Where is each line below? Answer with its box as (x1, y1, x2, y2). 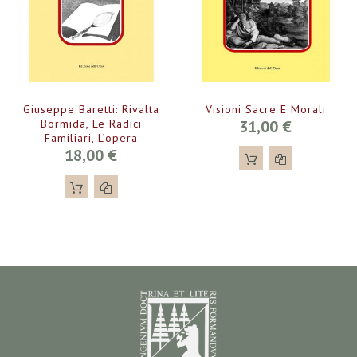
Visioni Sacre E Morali (205, 102, 326, 117)
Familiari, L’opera (44, 131, 138, 146)
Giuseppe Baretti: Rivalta (22, 102, 159, 117)
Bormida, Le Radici (40, 116, 142, 131)
